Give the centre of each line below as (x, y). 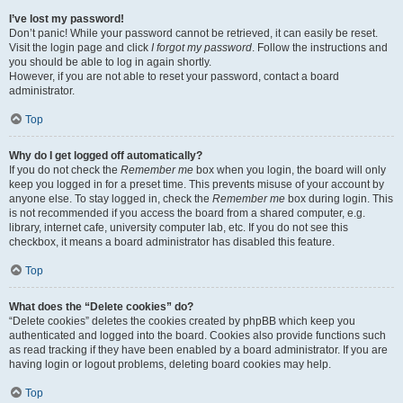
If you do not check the (65, 170)
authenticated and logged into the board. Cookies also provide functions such (197, 336)
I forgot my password (201, 48)
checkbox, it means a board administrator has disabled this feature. (172, 242)
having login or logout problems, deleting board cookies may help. (170, 364)
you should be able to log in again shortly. (110, 62)
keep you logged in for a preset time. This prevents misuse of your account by (197, 184)
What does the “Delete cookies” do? (101, 307)
